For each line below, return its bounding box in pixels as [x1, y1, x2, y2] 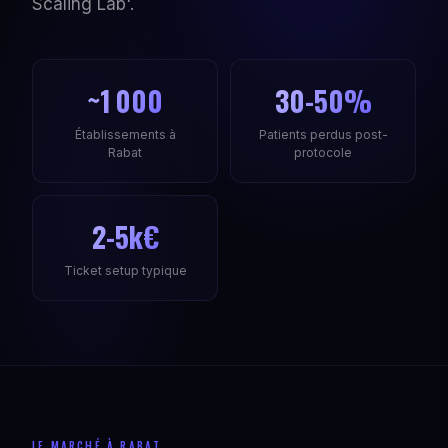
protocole [294, 145, 352, 160]
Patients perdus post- [258, 127, 388, 142]
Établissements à [74, 127, 176, 142]
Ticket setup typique [63, 263, 187, 278]
